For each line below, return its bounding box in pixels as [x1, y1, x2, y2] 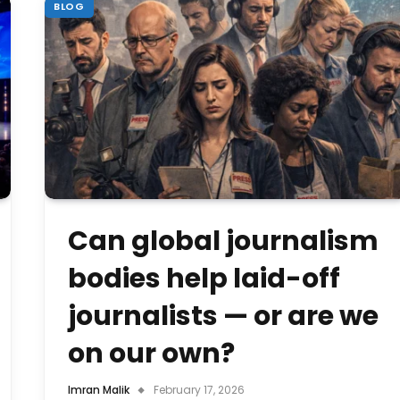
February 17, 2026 [154, 381, 245, 397]
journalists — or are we [68, 296, 379, 335]
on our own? [68, 334, 235, 372]
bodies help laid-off [68, 259, 340, 297]
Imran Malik [68, 381, 129, 397]
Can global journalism [68, 221, 379, 260]
